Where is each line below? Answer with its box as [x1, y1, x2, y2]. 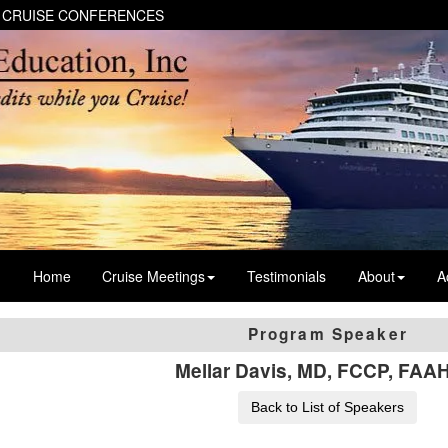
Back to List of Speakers [251, 398, 405, 415]
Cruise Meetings [102, 265, 206, 286]
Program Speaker [247, 323, 408, 346]
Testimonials [247, 265, 327, 286]
